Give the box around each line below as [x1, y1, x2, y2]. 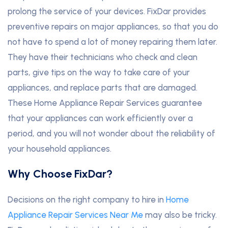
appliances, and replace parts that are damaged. [8, 82, 197, 93]
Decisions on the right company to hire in [8, 194, 166, 205]
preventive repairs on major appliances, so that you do [8, 21, 218, 32]
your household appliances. [8, 144, 111, 154]
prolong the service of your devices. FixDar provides [8, 6, 206, 17]
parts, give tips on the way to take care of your [8, 67, 190, 78]
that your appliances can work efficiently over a [8, 113, 193, 124]
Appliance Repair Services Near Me [8, 210, 143, 220]
